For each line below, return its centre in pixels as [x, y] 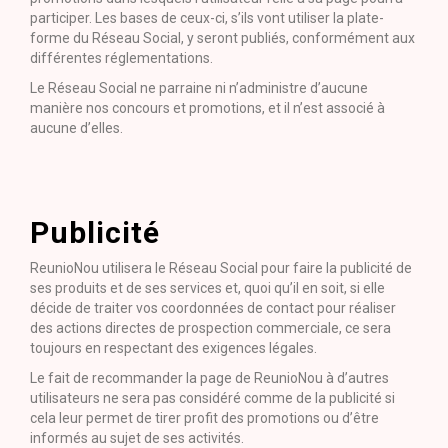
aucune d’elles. [76, 128]
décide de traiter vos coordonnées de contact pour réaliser [213, 308]
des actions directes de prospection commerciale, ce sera [210, 328]
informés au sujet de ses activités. [137, 438]
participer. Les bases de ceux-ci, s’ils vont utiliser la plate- [207, 18]
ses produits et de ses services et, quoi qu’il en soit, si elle [207, 288]
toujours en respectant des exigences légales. [173, 348]
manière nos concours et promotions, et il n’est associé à [207, 108]
